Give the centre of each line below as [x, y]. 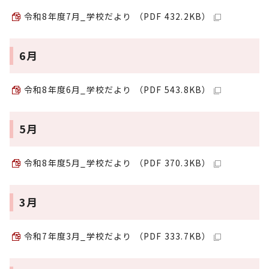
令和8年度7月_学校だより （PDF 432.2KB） [118, 16]
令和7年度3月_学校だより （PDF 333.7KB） [118, 236]
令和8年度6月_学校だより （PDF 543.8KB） [118, 89]
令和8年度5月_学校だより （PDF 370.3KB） [118, 163]
